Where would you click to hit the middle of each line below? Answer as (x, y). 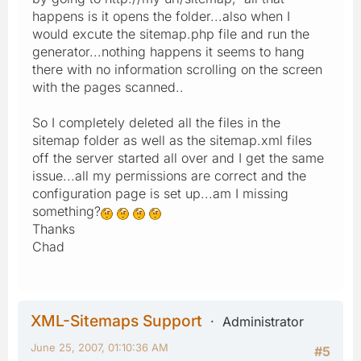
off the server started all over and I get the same (178, 158)
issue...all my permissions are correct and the (169, 175)
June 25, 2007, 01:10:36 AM (100, 347)
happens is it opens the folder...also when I (161, 16)
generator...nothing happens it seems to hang (168, 51)
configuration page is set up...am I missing (160, 193)
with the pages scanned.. (108, 87)
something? (66, 211)
